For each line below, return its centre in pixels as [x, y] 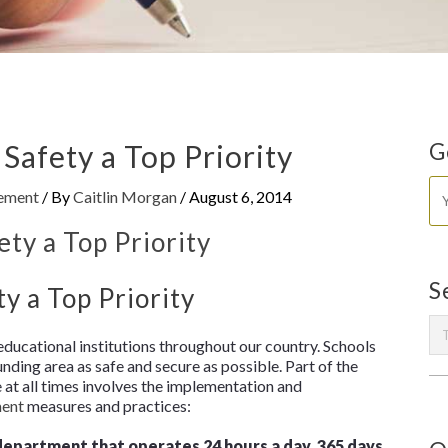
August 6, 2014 [240, 196]
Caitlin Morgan [125, 196]
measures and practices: [107, 405]
